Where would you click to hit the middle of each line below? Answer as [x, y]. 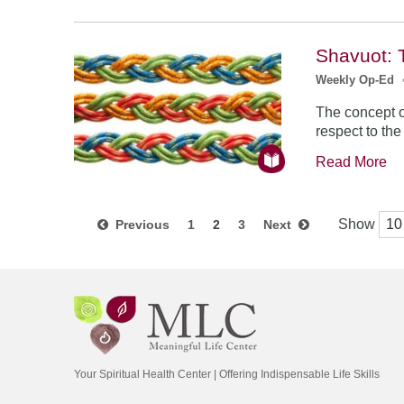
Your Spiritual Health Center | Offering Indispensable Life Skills [227, 374]
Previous [139, 225]
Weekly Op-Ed [355, 80]
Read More [352, 162]
